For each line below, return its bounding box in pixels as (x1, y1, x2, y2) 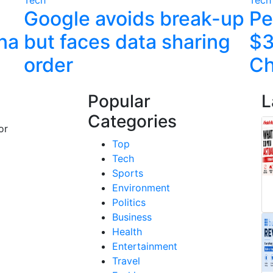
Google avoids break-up (24, 6, 244, 30)
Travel (112, 254, 140, 267)
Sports (112, 166, 143, 179)
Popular (88, 90, 151, 112)
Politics (112, 196, 146, 208)
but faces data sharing (24, 29, 230, 54)
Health (112, 225, 142, 238)
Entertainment (112, 239, 177, 252)
